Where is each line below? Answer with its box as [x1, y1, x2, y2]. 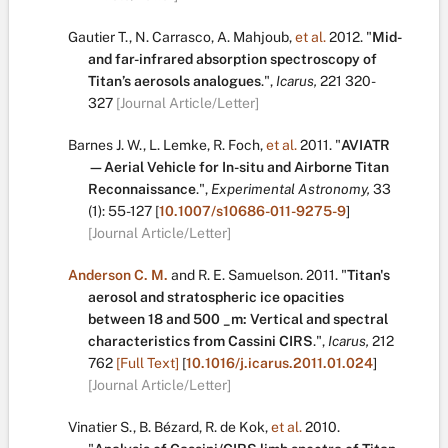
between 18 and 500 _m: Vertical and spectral [88, 311, 388, 327]
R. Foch [213, 137, 260, 153]
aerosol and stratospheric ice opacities [88, 289, 344, 305]
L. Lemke [149, 137, 207, 153]
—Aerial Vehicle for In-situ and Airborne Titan [88, 159, 389, 175]
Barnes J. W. [68, 137, 143, 153]
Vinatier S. [68, 419, 133, 435]
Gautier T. [68, 29, 129, 45]
